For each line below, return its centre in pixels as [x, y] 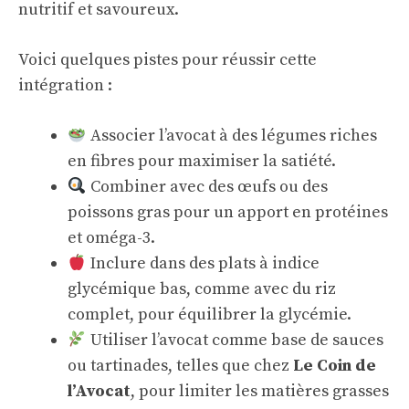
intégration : [65, 85]
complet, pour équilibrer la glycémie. [210, 315]
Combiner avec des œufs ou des [207, 187]
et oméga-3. [111, 238]
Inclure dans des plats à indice [203, 263]
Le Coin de [335, 366]
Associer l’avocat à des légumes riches [231, 136]
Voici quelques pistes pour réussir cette [168, 60]
